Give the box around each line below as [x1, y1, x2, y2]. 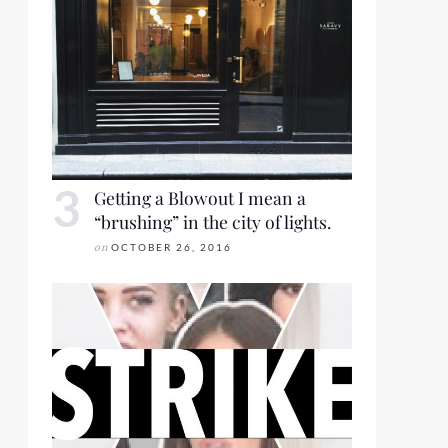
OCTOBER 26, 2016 [111, 242, 232, 253]
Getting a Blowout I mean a [94, 186, 306, 209]
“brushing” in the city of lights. [94, 210, 331, 233]
